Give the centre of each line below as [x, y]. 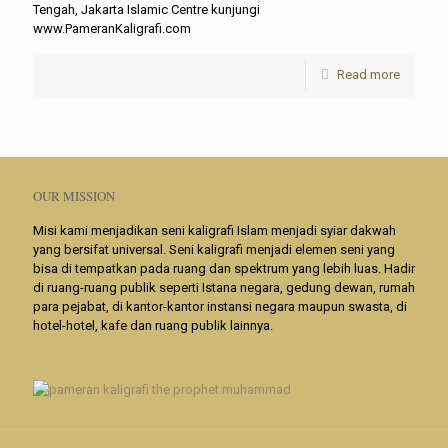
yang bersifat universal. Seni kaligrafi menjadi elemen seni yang [214, 249]
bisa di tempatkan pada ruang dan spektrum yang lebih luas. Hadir [224, 268]
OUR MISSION [74, 196]
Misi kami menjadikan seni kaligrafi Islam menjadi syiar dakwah [214, 230]
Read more [368, 74]
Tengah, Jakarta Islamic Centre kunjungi [146, 9]
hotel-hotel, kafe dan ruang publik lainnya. [153, 325]
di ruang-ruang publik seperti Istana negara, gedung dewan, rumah [224, 287]
